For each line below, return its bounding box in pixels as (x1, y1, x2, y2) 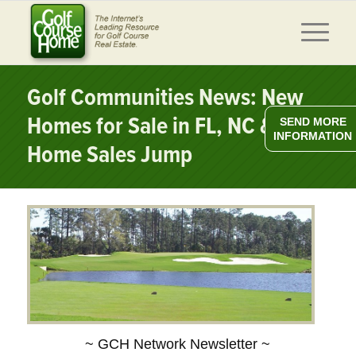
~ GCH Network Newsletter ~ (85, 336, 271, 353)
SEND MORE (279, 115, 346, 128)
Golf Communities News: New (26, 83, 304, 114)
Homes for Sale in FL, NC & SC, (26, 112, 309, 143)
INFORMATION (273, 130, 352, 142)
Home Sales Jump (26, 141, 192, 172)
